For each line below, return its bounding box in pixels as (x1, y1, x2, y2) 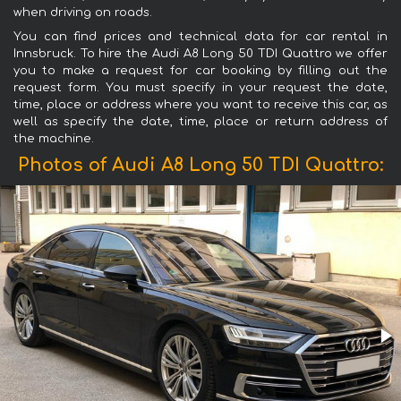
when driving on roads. (13, 6, 152, 20)
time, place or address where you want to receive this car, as (13, 98, 388, 112)
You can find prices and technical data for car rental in (13, 30, 388, 44)
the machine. (13, 132, 94, 146)
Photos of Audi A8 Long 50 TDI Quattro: (17, 155, 384, 176)
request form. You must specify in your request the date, (13, 81, 388, 95)
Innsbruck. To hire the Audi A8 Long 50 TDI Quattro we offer (13, 47, 388, 61)
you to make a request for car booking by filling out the (13, 64, 388, 78)
